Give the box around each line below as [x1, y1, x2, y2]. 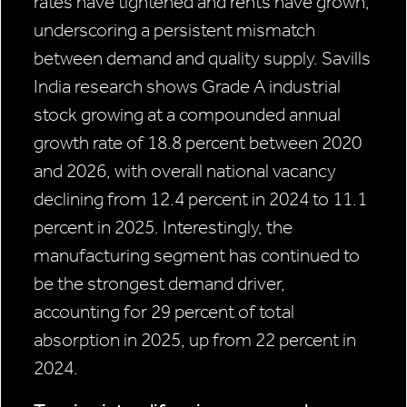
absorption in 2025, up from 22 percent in [34, 329, 356, 352]
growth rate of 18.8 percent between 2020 [34, 132, 362, 154]
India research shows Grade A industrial [34, 75, 341, 98]
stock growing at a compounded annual [34, 104, 341, 126]
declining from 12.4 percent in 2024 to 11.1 [34, 188, 367, 211]
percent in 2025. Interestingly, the [34, 216, 293, 239]
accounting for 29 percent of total [34, 301, 294, 323]
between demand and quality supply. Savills [34, 47, 371, 70]
